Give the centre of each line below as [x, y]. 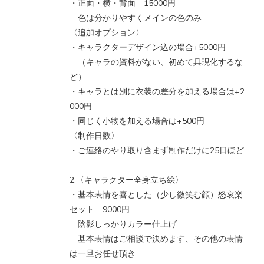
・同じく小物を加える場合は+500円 [137, 121]
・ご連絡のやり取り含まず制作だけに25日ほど [157, 151]
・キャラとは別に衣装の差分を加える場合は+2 [157, 92]
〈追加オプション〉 [107, 33]
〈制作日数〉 [94, 136]
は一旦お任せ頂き [103, 254]
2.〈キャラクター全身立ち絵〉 [126, 180]
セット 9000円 [100, 210]
